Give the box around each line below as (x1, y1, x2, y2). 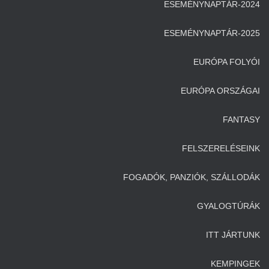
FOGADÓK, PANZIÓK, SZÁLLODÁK (123, 172, 260, 182)
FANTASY (223, 115, 260, 124)
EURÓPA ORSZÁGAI (181, 86, 260, 95)
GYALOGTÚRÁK (197, 201, 260, 211)
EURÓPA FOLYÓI (193, 57, 260, 67)
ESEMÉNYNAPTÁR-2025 (164, 28, 260, 38)
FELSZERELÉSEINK (182, 144, 260, 153)
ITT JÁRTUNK (206, 230, 260, 240)
